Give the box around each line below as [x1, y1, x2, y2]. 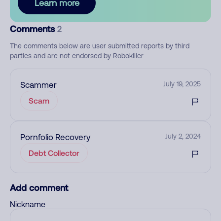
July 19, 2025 [163, 80, 201, 88]
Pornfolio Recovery [20, 132, 90, 142]
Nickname [10, 200, 45, 209]
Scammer [20, 80, 57, 90]
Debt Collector [29, 148, 79, 157]
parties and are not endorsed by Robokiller [10, 52, 144, 60]
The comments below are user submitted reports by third [10, 42, 189, 50]
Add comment [10, 182, 68, 193]
